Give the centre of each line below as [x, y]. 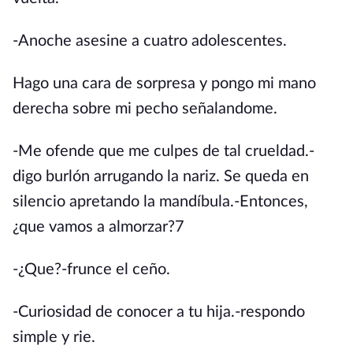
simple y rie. [54, 337]
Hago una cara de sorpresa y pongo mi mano [164, 84]
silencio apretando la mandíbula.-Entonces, [160, 202]
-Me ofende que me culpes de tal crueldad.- [163, 151]
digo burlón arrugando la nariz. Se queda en [161, 176]
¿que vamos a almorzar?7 [98, 227]
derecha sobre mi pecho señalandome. [145, 109]
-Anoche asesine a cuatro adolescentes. [150, 41]
